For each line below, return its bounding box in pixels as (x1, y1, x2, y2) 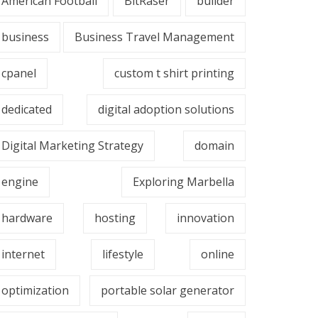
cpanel (1, 65, 36, 81)
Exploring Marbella (133, 174, 234, 190)
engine (1, 174, 38, 190)
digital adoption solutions (98, 102, 234, 117)
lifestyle (102, 246, 143, 262)
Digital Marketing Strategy (1, 138, 143, 153)
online (201, 246, 234, 262)
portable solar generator (101, 283, 234, 298)
